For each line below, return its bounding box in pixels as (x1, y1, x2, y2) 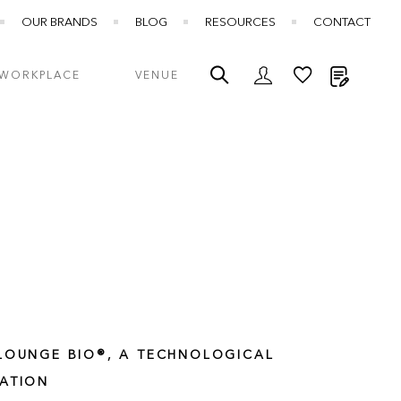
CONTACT (313, 17, 371, 29)
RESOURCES (205, 17, 276, 29)
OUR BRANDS (21, 17, 98, 29)
